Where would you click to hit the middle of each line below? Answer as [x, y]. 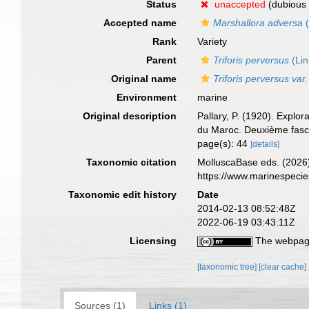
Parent [162, 60]
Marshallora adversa [258, 23]
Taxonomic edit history [123, 195]
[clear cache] [283, 267]
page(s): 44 [224, 143]
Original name [144, 79]
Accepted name [140, 23]
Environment [147, 97]
